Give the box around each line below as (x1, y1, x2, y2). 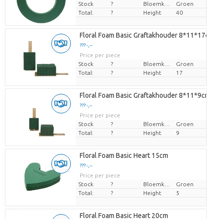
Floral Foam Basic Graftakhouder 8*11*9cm (79, 91, 210, 100)
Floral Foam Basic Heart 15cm (79, 152, 168, 160)
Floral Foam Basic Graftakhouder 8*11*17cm (79, 31, 214, 40)
